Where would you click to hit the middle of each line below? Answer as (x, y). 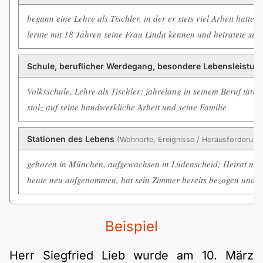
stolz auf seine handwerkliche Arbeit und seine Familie (127, 107)
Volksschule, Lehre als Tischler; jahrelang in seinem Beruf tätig (143, 91)
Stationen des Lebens (72, 139)
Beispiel (131, 226)
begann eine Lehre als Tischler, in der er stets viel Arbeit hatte (141, 18)
